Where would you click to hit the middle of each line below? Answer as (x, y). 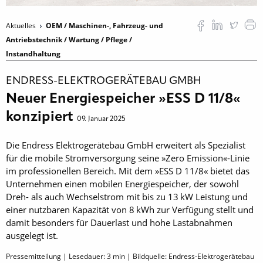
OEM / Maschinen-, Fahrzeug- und (104, 26)
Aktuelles (22, 26)
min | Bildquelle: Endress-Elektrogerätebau (183, 257)
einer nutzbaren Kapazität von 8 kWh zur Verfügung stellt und (130, 210)
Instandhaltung (33, 54)
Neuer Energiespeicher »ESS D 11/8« (123, 100)
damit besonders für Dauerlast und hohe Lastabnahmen (119, 223)
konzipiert (41, 118)
